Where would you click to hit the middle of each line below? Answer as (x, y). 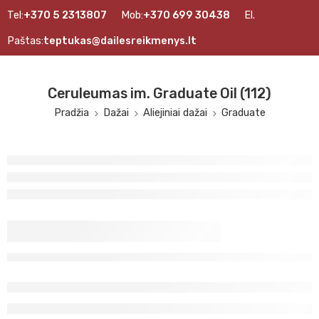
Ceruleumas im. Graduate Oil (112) (159, 94)
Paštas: (25, 41)
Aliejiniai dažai (175, 113)
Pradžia (71, 113)
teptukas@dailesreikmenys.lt (120, 41)
